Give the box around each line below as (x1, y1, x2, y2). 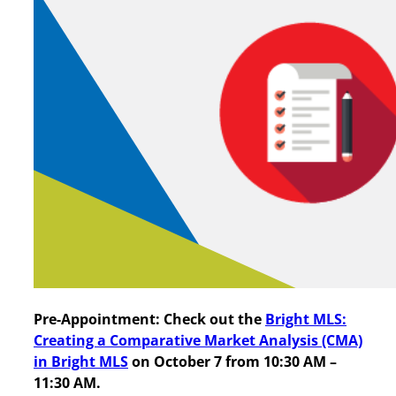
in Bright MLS (34, 351, 128, 371)
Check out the (164, 308, 265, 329)
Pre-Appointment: (34, 308, 160, 329)
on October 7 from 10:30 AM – (128, 351, 337, 371)
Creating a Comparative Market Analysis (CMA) (34, 330, 362, 350)
